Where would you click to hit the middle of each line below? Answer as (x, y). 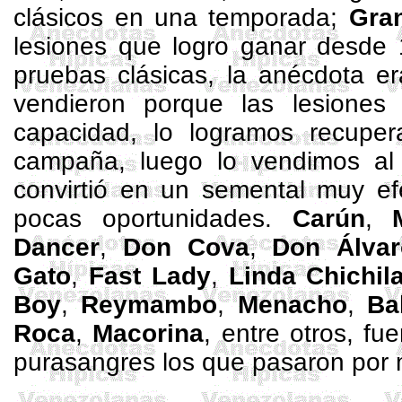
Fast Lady (150, 276)
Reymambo (149, 305)
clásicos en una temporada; (181, 17)
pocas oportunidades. (153, 218)
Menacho (292, 305)
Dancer (57, 247)
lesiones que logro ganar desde (206, 46)
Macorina (149, 333)
